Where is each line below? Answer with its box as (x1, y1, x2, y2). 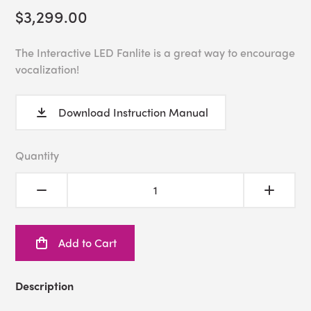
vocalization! (15, 61, 83, 78)
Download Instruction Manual (58, 104, 209, 121)
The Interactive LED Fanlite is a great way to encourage (15, 44, 296, 61)
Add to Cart (58, 235, 117, 251)
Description (15, 278, 74, 294)
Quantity (15, 147, 60, 164)
